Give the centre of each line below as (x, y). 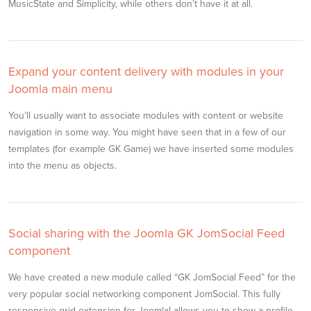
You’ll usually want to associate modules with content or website (146, 116)
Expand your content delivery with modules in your (146, 72)
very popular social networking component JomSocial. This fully (144, 294)
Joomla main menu (60, 89)
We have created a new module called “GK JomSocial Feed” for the (152, 277)
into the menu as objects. (62, 166)
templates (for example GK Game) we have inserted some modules (151, 149)
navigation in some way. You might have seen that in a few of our (147, 132)
